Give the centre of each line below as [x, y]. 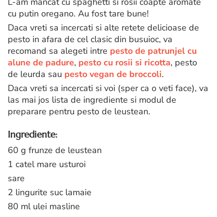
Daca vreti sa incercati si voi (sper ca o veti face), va [108, 88]
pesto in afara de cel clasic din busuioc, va [90, 39]
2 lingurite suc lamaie [50, 193]
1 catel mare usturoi [47, 164]
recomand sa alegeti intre [59, 51]
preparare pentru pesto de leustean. [79, 111]
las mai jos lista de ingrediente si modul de [92, 100]
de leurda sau [36, 74]
